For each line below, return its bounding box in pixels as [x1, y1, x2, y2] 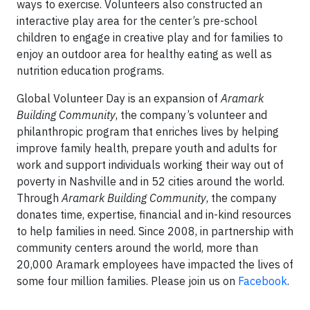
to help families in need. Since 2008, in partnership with [17, 224, 293, 238]
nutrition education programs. [17, 63, 164, 77]
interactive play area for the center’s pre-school [17, 13, 257, 28]
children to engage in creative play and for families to [17, 30, 283, 44]
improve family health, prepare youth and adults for [17, 140, 277, 155]
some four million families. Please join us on [17, 273, 238, 288]
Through [17, 190, 62, 205]
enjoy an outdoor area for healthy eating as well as [17, 46, 272, 61]
